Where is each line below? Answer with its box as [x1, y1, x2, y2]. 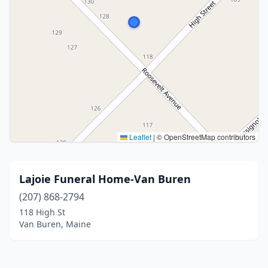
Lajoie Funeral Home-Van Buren [19, 172, 191, 186]
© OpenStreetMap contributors [155, 132, 255, 142]
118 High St [19, 206, 65, 218]
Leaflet [127, 132, 151, 142]
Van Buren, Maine [19, 218, 91, 230]
